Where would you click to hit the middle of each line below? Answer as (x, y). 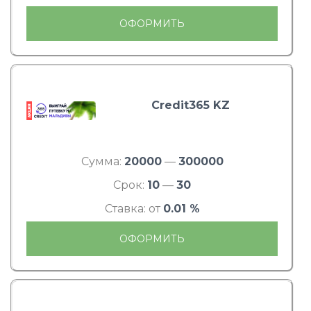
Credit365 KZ (190, 106)
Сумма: (102, 162)
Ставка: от (134, 209)
